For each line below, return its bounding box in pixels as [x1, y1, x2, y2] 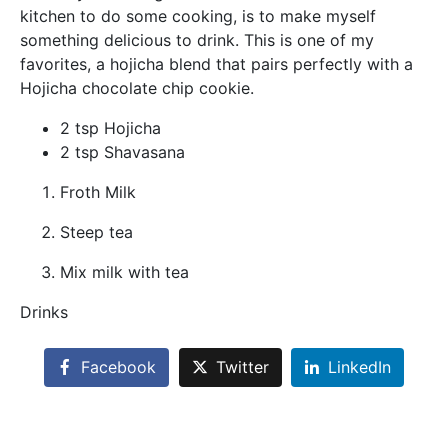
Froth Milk [60, 182, 136, 202]
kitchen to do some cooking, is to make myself [20, 6, 376, 26]
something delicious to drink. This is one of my [20, 30, 374, 50]
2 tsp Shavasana [60, 142, 185, 162]
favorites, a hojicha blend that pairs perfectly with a [20, 54, 413, 74]
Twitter [215, 357, 269, 378]
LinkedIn [328, 357, 392, 378]
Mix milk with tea [60, 262, 189, 282]
